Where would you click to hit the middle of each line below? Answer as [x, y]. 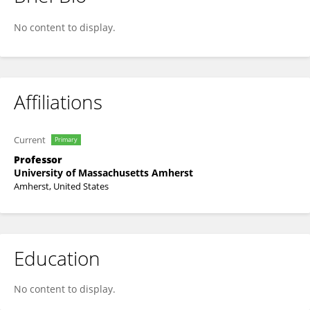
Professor [38, 159]
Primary [66, 139]
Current [30, 140]
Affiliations [58, 102]
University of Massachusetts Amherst [103, 173]
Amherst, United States [61, 186]
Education [57, 258]
